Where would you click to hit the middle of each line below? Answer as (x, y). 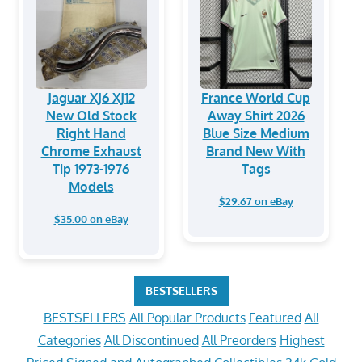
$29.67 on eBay (256, 201)
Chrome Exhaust (91, 151)
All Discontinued (151, 340)
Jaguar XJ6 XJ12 (91, 97)
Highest (302, 340)
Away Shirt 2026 (256, 115)
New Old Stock (91, 115)
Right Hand (91, 133)
